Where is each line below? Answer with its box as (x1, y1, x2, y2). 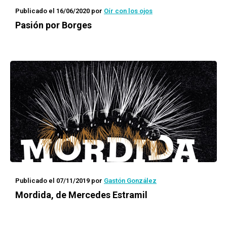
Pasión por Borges (15, 20, 92, 30)
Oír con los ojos (104, 7, 153, 15)
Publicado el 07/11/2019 (15, 177, 90, 184)
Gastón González (104, 177, 157, 184)
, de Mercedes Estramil (51, 190, 147, 200)
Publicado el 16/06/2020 (15, 7, 90, 15)
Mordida (15, 190, 51, 200)
